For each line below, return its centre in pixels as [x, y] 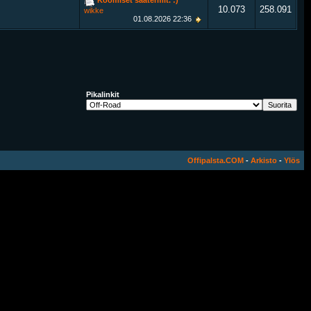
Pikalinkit [103, 94]
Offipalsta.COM [216, 160]
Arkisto [264, 160]
